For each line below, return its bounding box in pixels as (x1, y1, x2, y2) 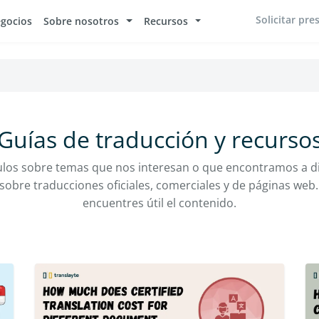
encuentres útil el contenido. (83, 195, 236, 211)
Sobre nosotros (43, 14, 120, 28)
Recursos (143, 14, 188, 28)
